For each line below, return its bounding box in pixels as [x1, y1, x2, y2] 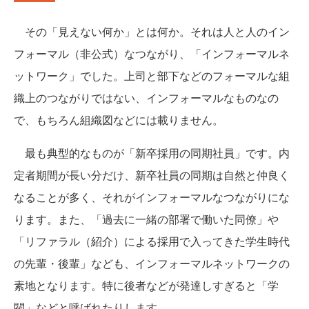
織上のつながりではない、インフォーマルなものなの [14, 89, 279, 106]
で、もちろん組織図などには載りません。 [14, 111, 223, 128]
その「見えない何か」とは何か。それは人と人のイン [14, 23, 290, 39]
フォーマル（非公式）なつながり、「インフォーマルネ [14, 45, 290, 61]
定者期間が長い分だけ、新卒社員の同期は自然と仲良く [14, 166, 290, 183]
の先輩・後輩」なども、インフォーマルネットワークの [14, 255, 290, 271]
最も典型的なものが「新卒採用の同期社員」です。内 [14, 144, 290, 161]
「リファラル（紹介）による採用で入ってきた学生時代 [14, 232, 290, 249]
